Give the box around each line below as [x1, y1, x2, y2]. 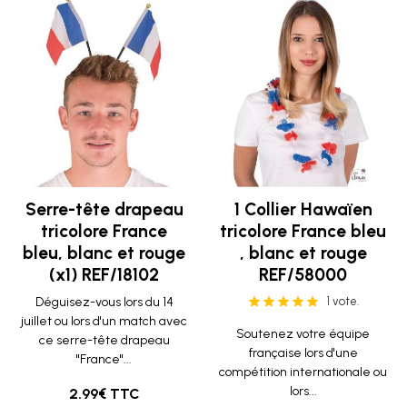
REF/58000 [259, 264, 347, 285]
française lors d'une [248, 345, 358, 361]
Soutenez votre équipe [236, 326, 370, 342]
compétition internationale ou [219, 364, 387, 380]
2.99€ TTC [68, 385, 140, 402]
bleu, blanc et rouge [23, 243, 185, 263]
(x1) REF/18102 [49, 264, 159, 285]
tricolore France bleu [220, 221, 386, 242]
